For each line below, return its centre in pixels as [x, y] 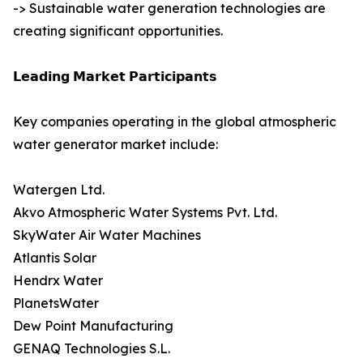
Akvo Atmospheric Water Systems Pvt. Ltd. [145, 213]
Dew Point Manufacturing [93, 326]
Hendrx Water [58, 281]
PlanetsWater [56, 303]
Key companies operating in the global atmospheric [175, 122]
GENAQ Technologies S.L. [92, 349]
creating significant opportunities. [118, 31]
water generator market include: [115, 145]
